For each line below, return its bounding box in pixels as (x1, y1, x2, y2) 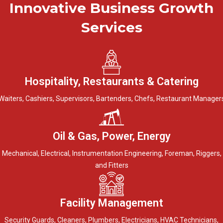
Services (81, 19, 142, 36)
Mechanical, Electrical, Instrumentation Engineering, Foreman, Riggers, (1, 149, 222, 157)
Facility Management (60, 197, 163, 209)
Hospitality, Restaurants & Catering (24, 75, 199, 88)
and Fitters (95, 161, 128, 169)
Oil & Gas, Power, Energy (52, 130, 171, 142)
